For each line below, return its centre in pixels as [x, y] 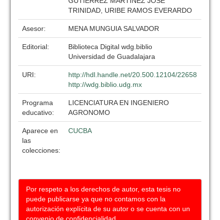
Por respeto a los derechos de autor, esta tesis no [104, 189]
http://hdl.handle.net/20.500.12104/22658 [133, 75]
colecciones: [41, 150]
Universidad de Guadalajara [112, 56]
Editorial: [37, 47]
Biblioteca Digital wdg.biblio [110, 47]
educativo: [39, 112]
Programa [38, 103]
